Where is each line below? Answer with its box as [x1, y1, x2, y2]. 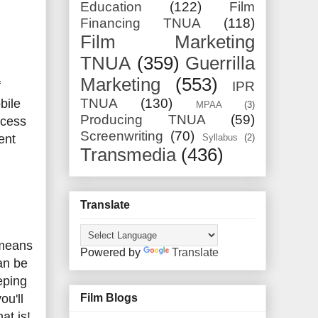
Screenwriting [80, 128, 163, 144]
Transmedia [80, 145, 176, 165]
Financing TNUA [80, 16, 201, 31]
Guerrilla [185, 53, 255, 74]
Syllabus [202, 132, 238, 143]
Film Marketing [80, 32, 255, 53]
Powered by [80, 246, 143, 258]
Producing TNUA [80, 112, 206, 128]
